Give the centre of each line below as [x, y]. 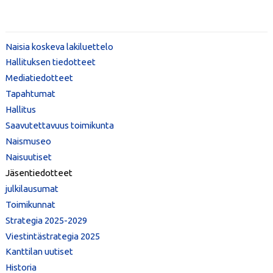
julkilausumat [32, 188]
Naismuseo [28, 141]
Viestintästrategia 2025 [52, 236]
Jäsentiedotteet [39, 172]
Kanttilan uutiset [39, 252]
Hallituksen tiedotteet [50, 62]
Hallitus [20, 110]
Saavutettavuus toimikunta [59, 126]
